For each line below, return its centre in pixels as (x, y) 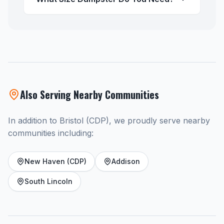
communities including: (51, 133)
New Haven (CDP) (55, 161)
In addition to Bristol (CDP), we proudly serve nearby (109, 120)
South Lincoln (48, 181)
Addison (126, 161)
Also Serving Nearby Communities (89, 94)
